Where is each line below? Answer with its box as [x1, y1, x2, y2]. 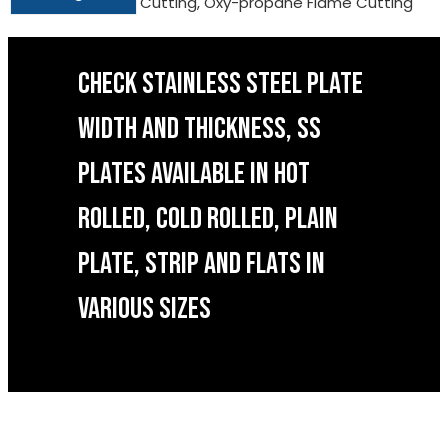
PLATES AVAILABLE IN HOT [78, 156, 310, 193]
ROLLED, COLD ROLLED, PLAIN [78, 201, 338, 238]
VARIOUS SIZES [78, 291, 211, 328]
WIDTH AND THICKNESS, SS [78, 111, 321, 148]
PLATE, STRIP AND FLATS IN [78, 246, 325, 283]
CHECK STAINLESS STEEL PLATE [78, 66, 363, 103]
